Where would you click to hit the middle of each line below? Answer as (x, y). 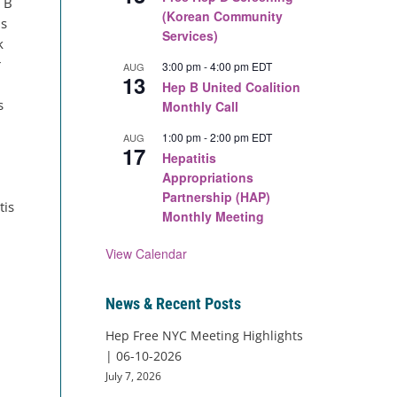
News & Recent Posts (173, 304)
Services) (190, 35)
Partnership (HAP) (216, 197)
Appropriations (207, 177)
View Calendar (146, 253)
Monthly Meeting (213, 216)
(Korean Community (222, 16)
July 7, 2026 (133, 376)
